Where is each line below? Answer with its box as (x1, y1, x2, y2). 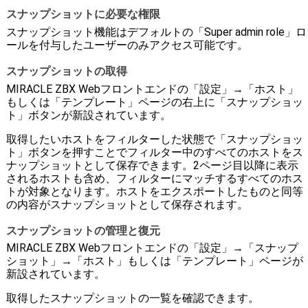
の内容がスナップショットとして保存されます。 (5, 197, 248, 211)
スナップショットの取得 (5, 62, 127, 78)
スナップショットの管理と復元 (5, 221, 160, 238)
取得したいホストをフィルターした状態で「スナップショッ (5, 132, 303, 146)
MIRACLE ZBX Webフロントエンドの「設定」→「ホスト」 (5, 82, 298, 96)
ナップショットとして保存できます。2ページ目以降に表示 (5, 158, 298, 172)
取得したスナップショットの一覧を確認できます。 (5, 291, 259, 305)
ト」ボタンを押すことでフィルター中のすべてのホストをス (5, 145, 303, 159)
